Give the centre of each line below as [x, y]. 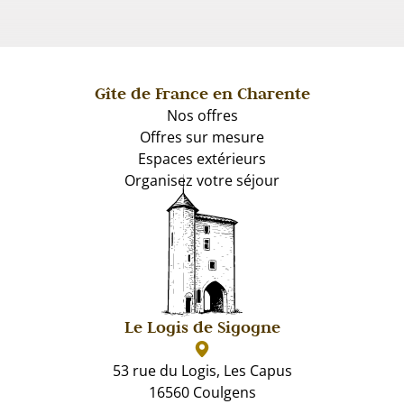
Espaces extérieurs [202, 159]
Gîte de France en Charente [202, 93]
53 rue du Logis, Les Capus [202, 370]
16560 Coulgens [202, 392]
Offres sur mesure [202, 137]
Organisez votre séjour [202, 180]
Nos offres [202, 115]
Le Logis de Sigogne [202, 326]
